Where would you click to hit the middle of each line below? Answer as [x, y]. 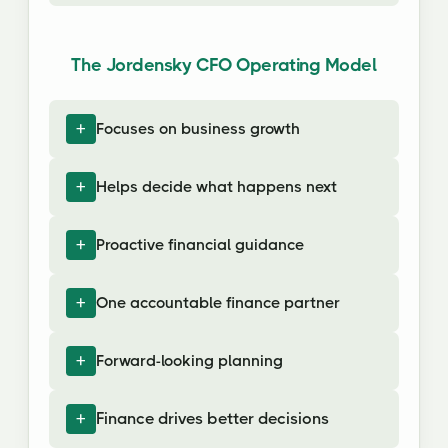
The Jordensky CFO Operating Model [224, 65]
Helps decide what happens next [216, 187]
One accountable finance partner [218, 303]
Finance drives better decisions [212, 418]
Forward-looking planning [189, 361]
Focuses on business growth [198, 129]
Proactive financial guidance [200, 245]
